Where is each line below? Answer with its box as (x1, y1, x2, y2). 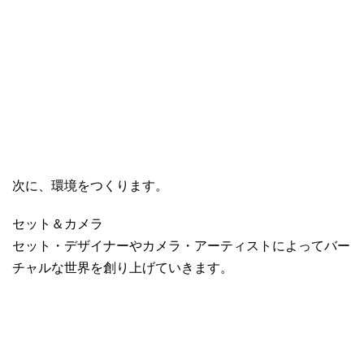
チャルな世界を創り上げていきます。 (12, 260, 233, 275)
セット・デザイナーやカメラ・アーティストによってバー (12, 238, 350, 253)
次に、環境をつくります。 (12, 178, 168, 193)
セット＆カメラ (12, 216, 103, 231)
